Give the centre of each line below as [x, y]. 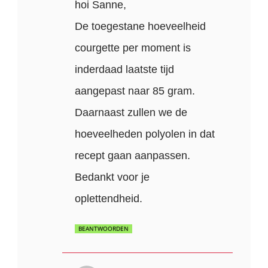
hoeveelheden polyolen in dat [145, 134]
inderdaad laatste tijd [125, 69]
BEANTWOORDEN [104, 228]
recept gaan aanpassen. [133, 155]
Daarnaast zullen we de [131, 112]
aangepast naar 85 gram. [135, 91]
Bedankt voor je [112, 177]
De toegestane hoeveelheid [141, 26]
